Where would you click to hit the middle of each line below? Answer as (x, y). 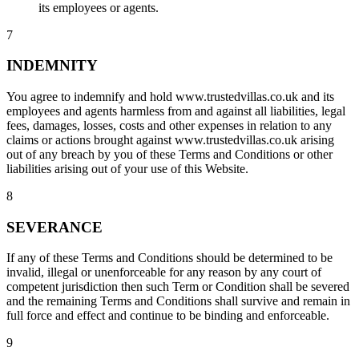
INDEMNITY (52, 66)
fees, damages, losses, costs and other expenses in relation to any (169, 125)
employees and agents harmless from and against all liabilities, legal (176, 111)
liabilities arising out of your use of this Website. (127, 168)
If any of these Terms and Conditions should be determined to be (169, 258)
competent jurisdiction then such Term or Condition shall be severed (178, 287)
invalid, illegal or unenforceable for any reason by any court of (164, 272)
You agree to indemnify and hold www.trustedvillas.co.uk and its (170, 96)
